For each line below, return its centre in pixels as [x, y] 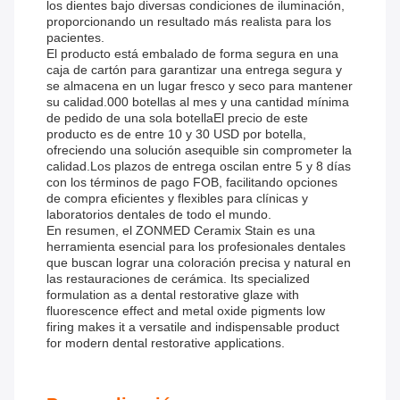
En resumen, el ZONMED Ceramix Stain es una [181, 231]
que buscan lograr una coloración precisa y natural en [199, 263]
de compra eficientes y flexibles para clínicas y [177, 199]
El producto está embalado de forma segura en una [192, 54]
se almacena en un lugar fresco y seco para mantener [200, 86]
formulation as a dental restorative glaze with [173, 295]
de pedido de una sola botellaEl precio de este [177, 118]
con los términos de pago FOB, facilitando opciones [192, 183]
